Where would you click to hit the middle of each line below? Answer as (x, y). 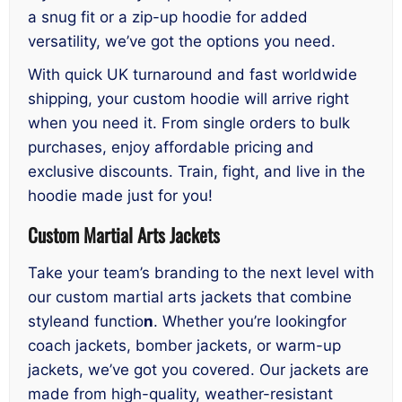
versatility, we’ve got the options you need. (182, 42)
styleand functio (86, 322)
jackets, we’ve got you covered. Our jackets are (198, 370)
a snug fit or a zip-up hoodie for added (168, 17)
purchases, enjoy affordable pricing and (171, 148)
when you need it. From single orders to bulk (189, 123)
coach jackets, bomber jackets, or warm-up (184, 346)
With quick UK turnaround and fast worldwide (192, 75)
